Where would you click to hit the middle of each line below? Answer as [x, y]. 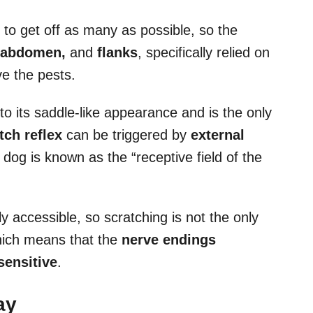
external [218, 134]
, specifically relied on [204, 52]
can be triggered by [126, 134]
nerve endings [169, 239]
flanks [117, 52]
